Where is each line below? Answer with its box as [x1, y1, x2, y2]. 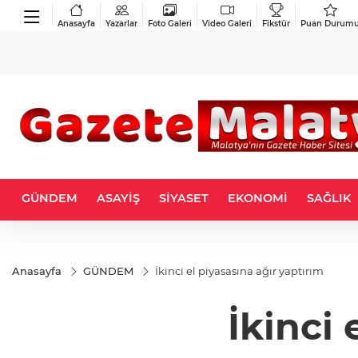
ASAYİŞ [97, 191, 140, 205]
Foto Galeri [148, 18, 192, 29]
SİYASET [159, 191, 209, 205]
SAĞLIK [307, 191, 351, 205]
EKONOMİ [228, 191, 288, 205]
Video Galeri [202, 18, 252, 29]
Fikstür [262, 18, 290, 29]
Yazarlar [105, 18, 137, 29]
